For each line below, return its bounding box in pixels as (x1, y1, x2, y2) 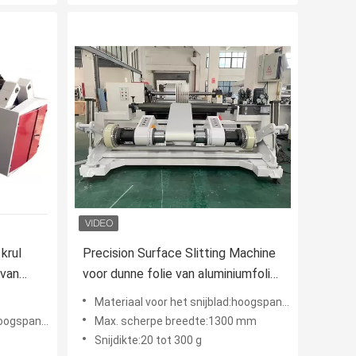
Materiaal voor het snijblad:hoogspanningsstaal (95, 296, 282, 309)
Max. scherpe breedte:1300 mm (95, 315, 257, 328)
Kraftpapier (83, 287, 146, 303)
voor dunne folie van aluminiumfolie (83, 266, 277, 282)
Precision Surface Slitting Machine (83, 246, 276, 261)
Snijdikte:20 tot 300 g (95, 334, 202, 347)
